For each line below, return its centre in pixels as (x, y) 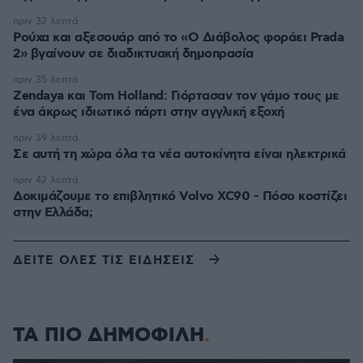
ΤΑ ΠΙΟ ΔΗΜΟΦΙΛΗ (109, 335)
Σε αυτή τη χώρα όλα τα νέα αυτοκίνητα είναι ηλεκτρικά (179, 154)
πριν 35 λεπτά (46, 80)
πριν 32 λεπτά (46, 21)
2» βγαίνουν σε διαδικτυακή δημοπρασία (133, 54)
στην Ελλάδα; (53, 213)
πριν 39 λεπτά (46, 138)
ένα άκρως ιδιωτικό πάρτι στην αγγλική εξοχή (149, 112)
